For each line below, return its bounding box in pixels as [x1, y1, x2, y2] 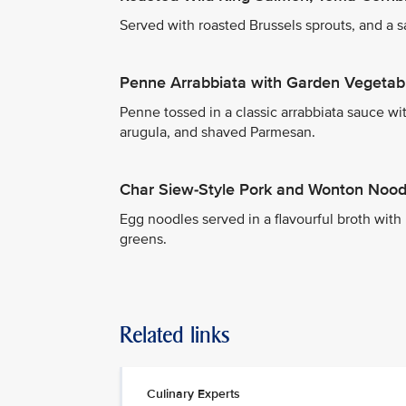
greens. [120, 230, 167, 248]
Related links [120, 322, 230, 348]
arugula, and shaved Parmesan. [120, 123, 315, 141]
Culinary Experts [147, 386, 240, 401]
